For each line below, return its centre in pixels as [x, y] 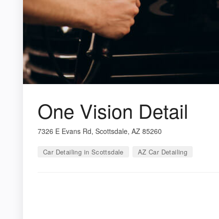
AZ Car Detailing [163, 152]
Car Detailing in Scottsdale [83, 152]
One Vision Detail [113, 110]
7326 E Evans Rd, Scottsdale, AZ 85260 [100, 131]
